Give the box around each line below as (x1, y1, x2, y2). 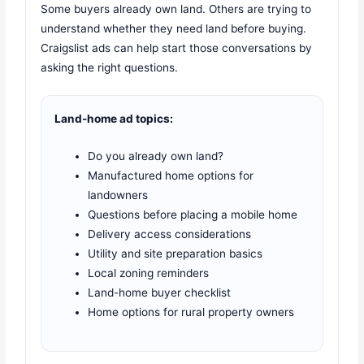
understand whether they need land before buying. (41, 22, 307, 36)
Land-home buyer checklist (88, 285, 232, 299)
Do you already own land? (88, 149, 224, 162)
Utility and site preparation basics (88, 246, 263, 260)
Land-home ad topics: (54, 111, 174, 125)
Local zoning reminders (88, 266, 210, 279)
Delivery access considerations (88, 227, 252, 240)
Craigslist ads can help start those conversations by (41, 41, 313, 55)
